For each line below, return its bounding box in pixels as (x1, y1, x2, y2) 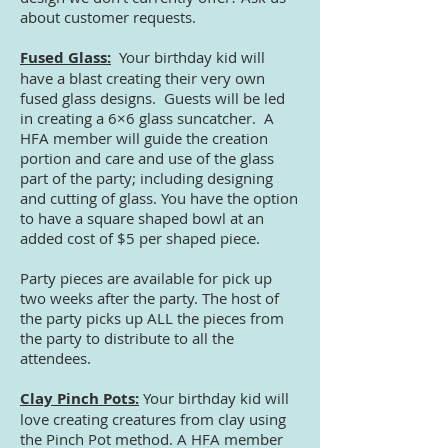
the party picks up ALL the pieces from (20, 308, 284, 328)
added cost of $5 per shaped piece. (20, 228, 264, 248)
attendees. (20, 348, 91, 368)
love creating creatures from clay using (20, 409, 286, 429)
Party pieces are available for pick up (20, 268, 272, 288)
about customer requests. (20, 7, 196, 27)
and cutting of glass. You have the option (20, 188, 298, 208)
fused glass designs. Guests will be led (20, 88, 285, 108)
